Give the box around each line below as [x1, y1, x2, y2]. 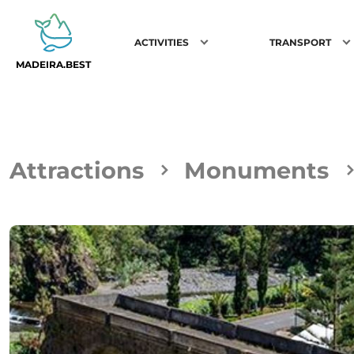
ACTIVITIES [134, 36, 190, 48]
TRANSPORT [269, 36, 331, 48]
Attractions [9, 156, 144, 184]
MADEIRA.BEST [16, 58, 91, 70]
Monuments [184, 156, 330, 184]
